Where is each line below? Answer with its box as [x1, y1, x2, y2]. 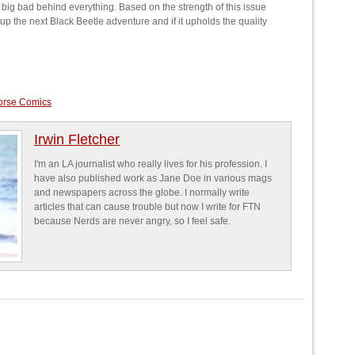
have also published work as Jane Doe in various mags [34, 173, 272, 184]
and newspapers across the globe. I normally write [34, 187, 250, 198]
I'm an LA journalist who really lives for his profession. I [34, 158, 267, 170]
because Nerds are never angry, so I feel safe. [34, 216, 231, 227]
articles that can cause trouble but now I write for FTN [34, 201, 261, 212]
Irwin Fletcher [34, 132, 120, 147]
